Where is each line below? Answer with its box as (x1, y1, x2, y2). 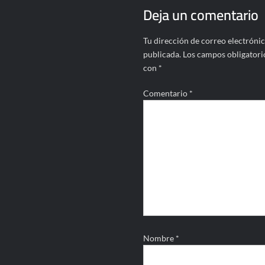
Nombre (143, 233, 176, 244)
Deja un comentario (143, 2, 258, 29)
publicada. (143, 49, 181, 60)
